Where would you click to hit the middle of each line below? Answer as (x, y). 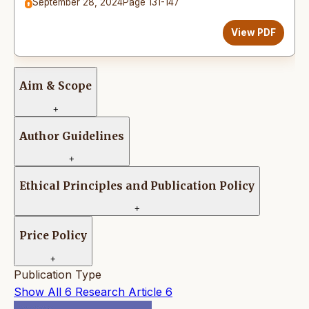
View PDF (253, 32)
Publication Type (58, 274)
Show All (38, 291)
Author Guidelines (72, 136)
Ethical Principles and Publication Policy (137, 186)
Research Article (119, 291)
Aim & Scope (56, 86)
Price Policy (53, 235)
